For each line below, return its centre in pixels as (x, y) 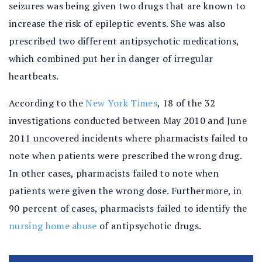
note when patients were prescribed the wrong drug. (125, 156)
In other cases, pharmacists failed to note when (114, 173)
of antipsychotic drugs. (149, 226)
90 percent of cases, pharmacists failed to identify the (128, 208)
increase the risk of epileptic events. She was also (117, 23)
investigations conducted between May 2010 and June (128, 120)
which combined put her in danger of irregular (111, 58)
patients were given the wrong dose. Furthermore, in (125, 191)
